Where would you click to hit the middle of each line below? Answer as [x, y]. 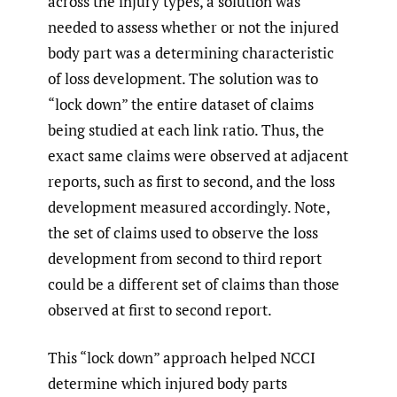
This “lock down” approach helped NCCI [182, 358]
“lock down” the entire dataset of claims [181, 104]
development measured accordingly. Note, [189, 206]
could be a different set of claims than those [194, 284]
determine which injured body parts [167, 384]
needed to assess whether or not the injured [193, 27]
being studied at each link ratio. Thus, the [186, 129]
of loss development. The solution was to [183, 78]
